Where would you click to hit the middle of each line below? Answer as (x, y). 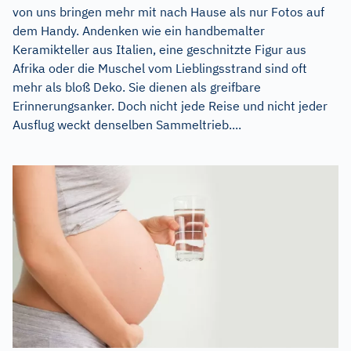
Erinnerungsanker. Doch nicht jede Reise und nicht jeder (170, 105)
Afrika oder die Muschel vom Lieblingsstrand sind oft (160, 68)
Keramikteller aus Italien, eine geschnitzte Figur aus (159, 49)
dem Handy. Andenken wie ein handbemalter (139, 30)
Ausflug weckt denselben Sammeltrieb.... (127, 124)
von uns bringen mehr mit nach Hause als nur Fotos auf (168, 11)
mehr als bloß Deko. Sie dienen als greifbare (137, 87)
